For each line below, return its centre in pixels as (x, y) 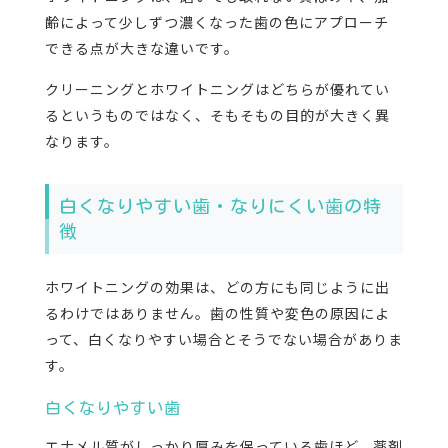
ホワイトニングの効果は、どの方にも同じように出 (217, 287)
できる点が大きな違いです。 (141, 48)
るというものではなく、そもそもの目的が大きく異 (217, 115)
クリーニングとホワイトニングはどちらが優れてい (217, 89)
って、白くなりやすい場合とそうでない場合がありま (223, 339)
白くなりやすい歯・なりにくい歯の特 (220, 206)
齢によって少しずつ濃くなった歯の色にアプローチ (216, 22)
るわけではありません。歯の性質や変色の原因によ (217, 313)
